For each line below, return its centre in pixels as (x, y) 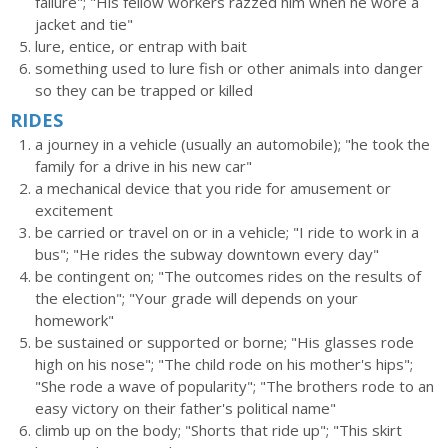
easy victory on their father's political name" (185, 408)
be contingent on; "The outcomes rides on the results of (228, 276)
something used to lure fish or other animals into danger (229, 68)
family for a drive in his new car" (143, 166)
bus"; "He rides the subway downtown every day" (207, 254)
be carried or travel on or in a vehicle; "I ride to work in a (227, 232)
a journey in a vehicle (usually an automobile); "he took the (232, 144)
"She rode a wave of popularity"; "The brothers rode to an (234, 386)
